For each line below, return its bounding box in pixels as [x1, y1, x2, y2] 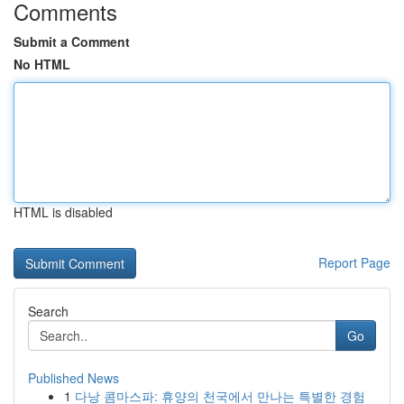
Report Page [318, 253, 390, 271]
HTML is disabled [14, 203, 113, 221]
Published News [28, 369, 119, 387]
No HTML [14, 55, 70, 73]
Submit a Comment [14, 32, 130, 50]
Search [28, 302, 69, 320]
